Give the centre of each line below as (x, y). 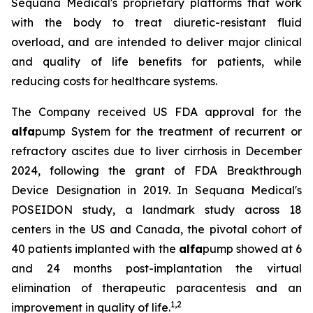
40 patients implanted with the (95, 249)
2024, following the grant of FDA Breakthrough (156, 170)
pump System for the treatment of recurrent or (168, 131)
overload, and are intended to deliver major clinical (156, 42)
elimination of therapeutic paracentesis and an (156, 288)
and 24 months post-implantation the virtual (156, 268)
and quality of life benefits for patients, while (156, 61)
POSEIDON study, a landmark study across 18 (156, 210)
